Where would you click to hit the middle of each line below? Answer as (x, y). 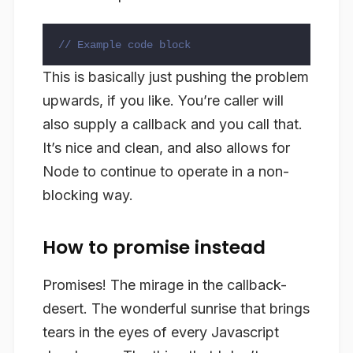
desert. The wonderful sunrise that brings (176, 308)
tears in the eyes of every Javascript (161, 332)
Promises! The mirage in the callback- (165, 284)
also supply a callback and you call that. (173, 124)
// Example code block (124, 45)
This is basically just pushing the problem (176, 76)
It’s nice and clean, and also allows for (166, 147)
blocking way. (88, 195)
